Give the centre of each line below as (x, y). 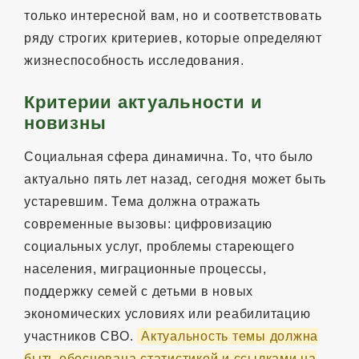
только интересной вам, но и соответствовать (173, 15)
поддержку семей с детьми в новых (139, 291)
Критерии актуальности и (143, 102)
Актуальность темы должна (230, 336)
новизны (65, 123)
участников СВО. (81, 336)
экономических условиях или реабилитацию (167, 313)
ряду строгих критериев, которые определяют (173, 38)
